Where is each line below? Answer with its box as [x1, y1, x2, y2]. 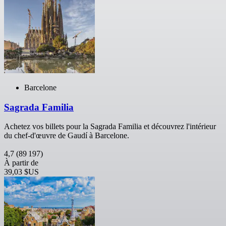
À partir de [4, 158, 38, 167]
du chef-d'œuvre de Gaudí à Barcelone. [4, 131, 129, 140]
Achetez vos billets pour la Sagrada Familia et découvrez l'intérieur [4, 122, 216, 131]
